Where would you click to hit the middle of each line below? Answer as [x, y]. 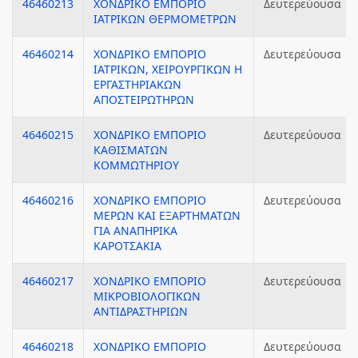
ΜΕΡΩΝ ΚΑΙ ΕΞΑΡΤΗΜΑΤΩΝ [167, 215]
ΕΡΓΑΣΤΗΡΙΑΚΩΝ [137, 84]
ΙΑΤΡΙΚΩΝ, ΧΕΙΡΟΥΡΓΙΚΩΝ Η [168, 69]
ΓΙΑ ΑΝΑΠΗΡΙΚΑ [135, 231]
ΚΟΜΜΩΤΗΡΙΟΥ [136, 165]
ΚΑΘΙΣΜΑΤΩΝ [131, 150]
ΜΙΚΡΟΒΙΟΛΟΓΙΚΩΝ [147, 296]
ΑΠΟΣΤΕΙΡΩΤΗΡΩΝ [144, 99]
